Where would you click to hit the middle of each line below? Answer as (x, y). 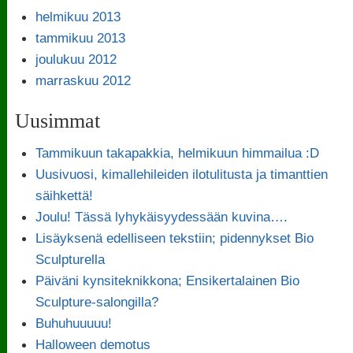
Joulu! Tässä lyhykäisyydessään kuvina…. (161, 216)
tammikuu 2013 (80, 37)
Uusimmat (58, 121)
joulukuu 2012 (76, 59)
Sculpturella (70, 259)
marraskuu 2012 (83, 80)
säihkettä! (64, 195)
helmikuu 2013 (78, 16)
